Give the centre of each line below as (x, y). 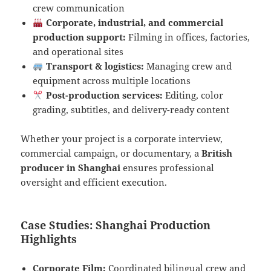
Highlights (49, 239)
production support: (80, 37)
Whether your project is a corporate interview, (122, 139)
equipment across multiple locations (112, 81)
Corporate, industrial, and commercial (134, 23)
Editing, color (193, 95)
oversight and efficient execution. (94, 182)
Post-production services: (104, 95)
